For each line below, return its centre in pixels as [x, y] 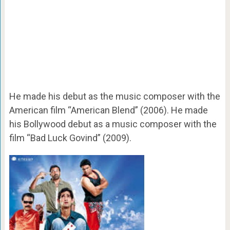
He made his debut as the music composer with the [114, 96]
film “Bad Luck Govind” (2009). [70, 138]
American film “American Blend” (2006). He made [108, 110]
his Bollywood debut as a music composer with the [113, 124]
